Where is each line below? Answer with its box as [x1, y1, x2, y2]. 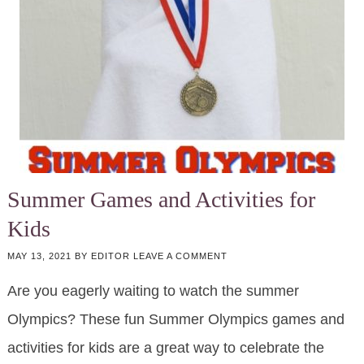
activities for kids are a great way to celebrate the [6, 340, 324, 357]
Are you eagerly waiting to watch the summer [6, 283, 299, 300]
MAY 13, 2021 [6, 251, 71, 262]
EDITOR [90, 251, 130, 262]
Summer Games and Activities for [6, 187, 315, 213]
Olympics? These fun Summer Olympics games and [6, 311, 344, 328]
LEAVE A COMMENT [132, 251, 227, 262]
